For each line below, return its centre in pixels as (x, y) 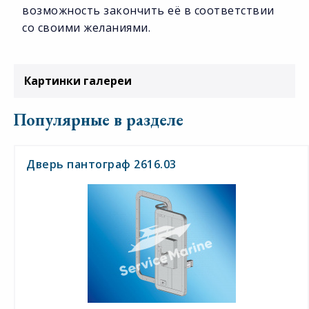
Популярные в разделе (99, 120)
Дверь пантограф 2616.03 (101, 165)
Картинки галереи (78, 81)
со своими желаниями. (86, 28)
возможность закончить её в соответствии (148, 11)
